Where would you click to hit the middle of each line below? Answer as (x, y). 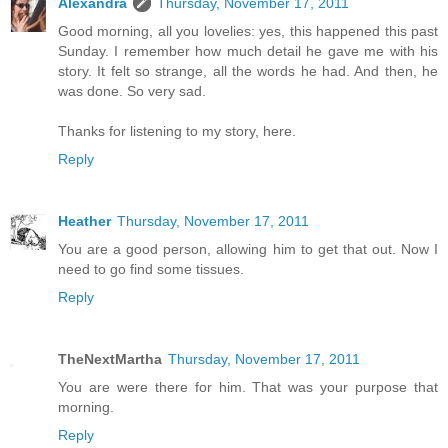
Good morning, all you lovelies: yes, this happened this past (248, 31)
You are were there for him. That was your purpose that (248, 387)
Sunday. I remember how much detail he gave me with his (248, 51)
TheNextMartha (110, 359)
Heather (84, 221)
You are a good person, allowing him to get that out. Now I (248, 249)
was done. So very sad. (132, 91)
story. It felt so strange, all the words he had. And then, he (248, 71)
